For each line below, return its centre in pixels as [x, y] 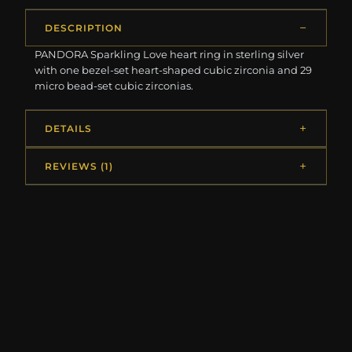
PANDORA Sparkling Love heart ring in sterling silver [170, 54]
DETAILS [68, 128]
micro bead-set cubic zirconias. [114, 85]
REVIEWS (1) [79, 166]
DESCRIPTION [84, 27]
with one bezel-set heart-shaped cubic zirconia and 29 [174, 70]
